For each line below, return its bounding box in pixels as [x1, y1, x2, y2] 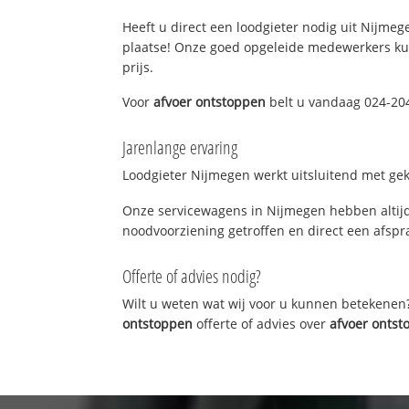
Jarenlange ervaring [122, 135, 238, 161]
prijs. [122, 58, 154, 76]
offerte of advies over [193, 314, 330, 332]
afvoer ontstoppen [153, 93, 267, 111]
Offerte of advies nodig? [122, 263, 262, 288]
